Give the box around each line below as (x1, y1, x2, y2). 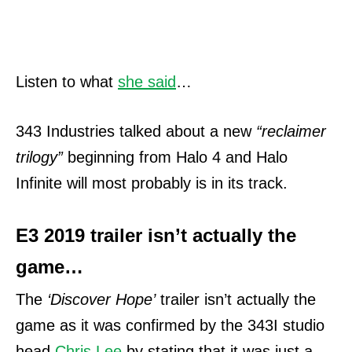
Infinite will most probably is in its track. (16, 174, 288, 192)
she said (118, 73, 176, 91)
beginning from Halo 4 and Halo (63, 148, 288, 167)
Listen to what (16, 73, 118, 91)
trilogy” (16, 148, 63, 167)
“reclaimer (256, 123, 326, 141)
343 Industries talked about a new (16, 123, 256, 141)
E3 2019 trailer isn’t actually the (16, 225, 296, 247)
